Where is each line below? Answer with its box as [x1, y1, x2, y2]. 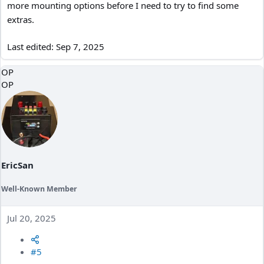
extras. [7, 13, 34, 25]
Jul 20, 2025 [7, 212, 56, 225]
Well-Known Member [1, 183, 77, 194]
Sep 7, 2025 [56, 40, 104, 52]
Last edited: [7, 40, 56, 52]
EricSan [1, 159, 34, 171]
